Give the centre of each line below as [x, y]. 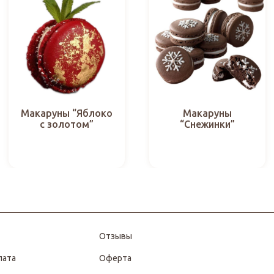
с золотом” [67, 124]
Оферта [115, 258]
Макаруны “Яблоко [67, 113]
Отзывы [115, 236]
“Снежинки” [207, 124]
